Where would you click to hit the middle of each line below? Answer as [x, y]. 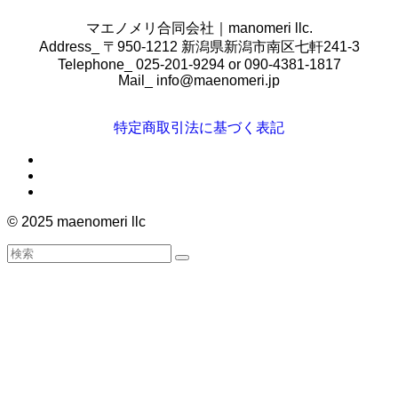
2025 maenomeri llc [82, 222]
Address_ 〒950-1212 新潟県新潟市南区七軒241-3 [199, 47]
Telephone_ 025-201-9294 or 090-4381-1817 [199, 65]
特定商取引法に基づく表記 [199, 128]
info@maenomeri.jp [218, 81]
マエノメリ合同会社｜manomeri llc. [199, 28]
